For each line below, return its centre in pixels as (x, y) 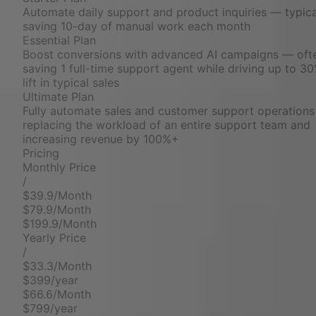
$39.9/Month (57, 196)
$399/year (50, 280)
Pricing (41, 153)
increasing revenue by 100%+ (101, 139)
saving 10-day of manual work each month (136, 26)
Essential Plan (59, 41)
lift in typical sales (71, 83)
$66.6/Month (57, 294)
